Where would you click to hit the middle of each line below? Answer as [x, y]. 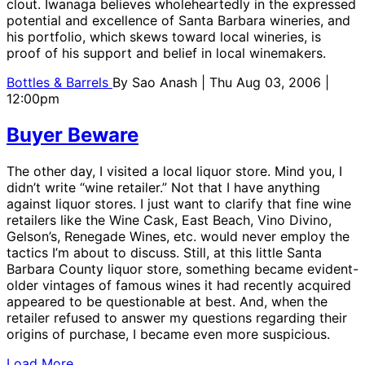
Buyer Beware [73, 135]
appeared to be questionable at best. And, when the [167, 301]
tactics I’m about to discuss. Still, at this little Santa [164, 252]
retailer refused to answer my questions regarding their [177, 317]
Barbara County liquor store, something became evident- [182, 268]
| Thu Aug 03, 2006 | [265, 83]
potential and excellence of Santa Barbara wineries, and [178, 21]
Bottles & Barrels [59, 83]
